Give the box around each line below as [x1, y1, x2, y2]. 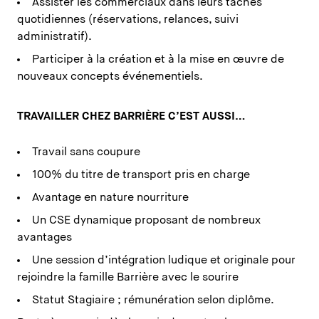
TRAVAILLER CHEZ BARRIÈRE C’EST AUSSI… [17, 111, 246, 123]
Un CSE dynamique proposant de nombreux [32, 215, 261, 227]
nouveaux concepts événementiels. [17, 71, 203, 83]
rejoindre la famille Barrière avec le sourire [17, 272, 239, 284]
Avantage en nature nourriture [32, 192, 189, 204]
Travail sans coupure [32, 147, 140, 159]
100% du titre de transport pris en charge [32, 169, 250, 182]
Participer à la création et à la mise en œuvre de [32, 54, 284, 66]
